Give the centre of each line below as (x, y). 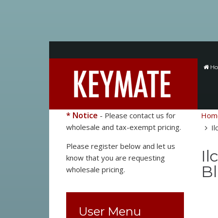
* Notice (82, 115)
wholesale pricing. (95, 169)
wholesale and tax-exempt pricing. (124, 127)
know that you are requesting (115, 158)
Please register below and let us (120, 146)
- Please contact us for (136, 115)
